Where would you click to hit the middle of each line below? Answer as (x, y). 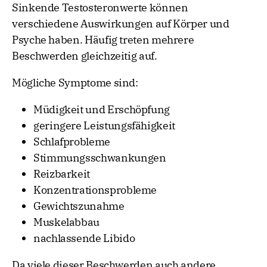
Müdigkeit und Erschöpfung (102, 110)
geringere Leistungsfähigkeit (104, 126)
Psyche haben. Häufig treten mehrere (103, 40)
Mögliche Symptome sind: (75, 83)
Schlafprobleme (72, 142)
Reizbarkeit (62, 174)
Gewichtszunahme (79, 206)
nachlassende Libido (84, 238)
